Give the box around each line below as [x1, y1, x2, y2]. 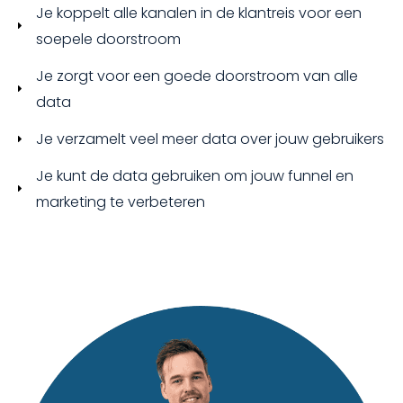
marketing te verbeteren [36, 192, 205, 213]
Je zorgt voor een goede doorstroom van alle [36, 66, 358, 87]
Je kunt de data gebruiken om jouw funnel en [36, 166, 354, 187]
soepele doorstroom [36, 29, 181, 50]
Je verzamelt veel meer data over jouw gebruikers [36, 129, 384, 150]
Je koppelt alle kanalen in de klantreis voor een [36, 3, 362, 24]
